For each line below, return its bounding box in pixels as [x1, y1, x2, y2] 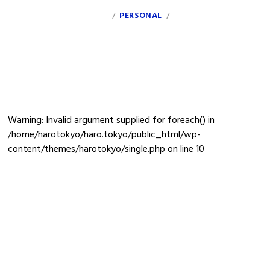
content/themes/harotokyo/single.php [8, 142, 166, 157]
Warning [8, 113, 42, 128]
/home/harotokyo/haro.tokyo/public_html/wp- [8, 127, 201, 143]
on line [165, 142, 196, 157]
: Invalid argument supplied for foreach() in [42, 113, 215, 128]
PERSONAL [119, 9, 162, 23]
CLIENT [174, 9, 204, 23]
